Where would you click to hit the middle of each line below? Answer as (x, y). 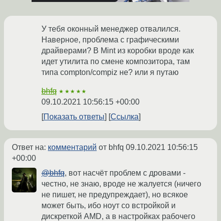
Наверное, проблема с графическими (110, 40)
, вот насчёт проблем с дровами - (125, 173)
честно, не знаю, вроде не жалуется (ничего (121, 184)
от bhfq (111, 147)
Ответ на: (30, 147)
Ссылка (125, 117)
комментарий (72, 147)
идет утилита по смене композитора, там (116, 62)
